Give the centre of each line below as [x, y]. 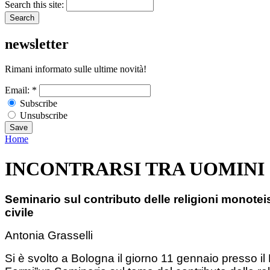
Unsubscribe [42, 116]
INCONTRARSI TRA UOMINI [135, 168]
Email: [18, 90]
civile [19, 213]
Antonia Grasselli [49, 236]
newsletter [37, 44]
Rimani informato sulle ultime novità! [76, 69]
